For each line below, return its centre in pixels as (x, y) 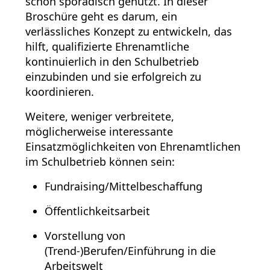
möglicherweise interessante (99, 131)
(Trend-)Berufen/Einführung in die (130, 250)
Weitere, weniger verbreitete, (100, 116)
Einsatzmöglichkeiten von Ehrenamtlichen (133, 146)
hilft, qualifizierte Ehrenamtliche (107, 46)
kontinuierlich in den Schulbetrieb (112, 61)
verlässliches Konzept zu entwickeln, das (129, 31)
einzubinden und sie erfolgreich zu (113, 76)
